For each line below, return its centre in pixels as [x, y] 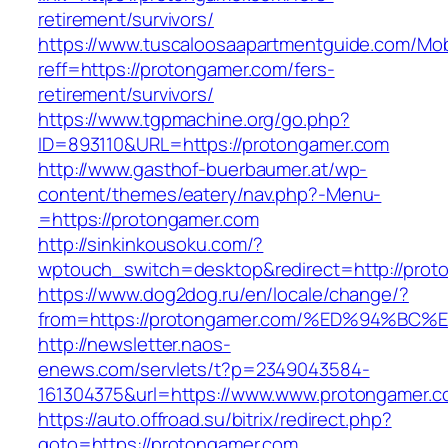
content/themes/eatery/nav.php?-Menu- [210, 194]
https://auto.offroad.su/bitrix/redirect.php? [215, 419]
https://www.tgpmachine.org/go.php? [194, 119]
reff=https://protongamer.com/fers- [186, 69]
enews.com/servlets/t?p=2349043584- [204, 369]
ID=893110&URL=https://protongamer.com [214, 144]
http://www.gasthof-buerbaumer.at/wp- [203, 169]
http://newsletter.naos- [134, 344]
